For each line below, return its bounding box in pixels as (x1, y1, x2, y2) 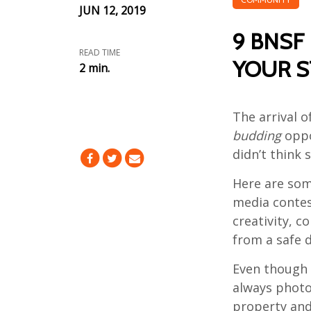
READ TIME (78, 47, 120, 58)
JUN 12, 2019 (78, 3, 146, 18)
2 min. (78, 60, 110, 76)
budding (232, 127, 281, 144)
